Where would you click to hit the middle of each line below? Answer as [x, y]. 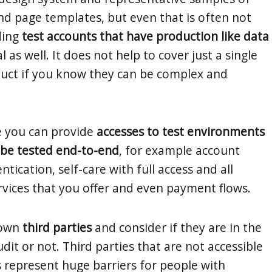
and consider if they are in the [177, 227]
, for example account [179, 151]
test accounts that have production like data [145, 36]
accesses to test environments [181, 132]
